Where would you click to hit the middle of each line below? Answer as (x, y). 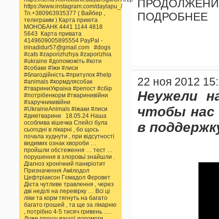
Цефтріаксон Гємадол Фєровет (68, 177)
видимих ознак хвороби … (60, 143)
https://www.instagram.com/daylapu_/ (73, 6)
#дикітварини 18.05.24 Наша (65, 116)
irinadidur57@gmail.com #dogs (67, 47)
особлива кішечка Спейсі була (66, 122)
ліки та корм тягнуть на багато (66, 198)
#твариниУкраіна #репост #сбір (68, 88)
